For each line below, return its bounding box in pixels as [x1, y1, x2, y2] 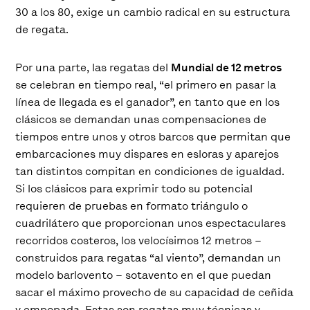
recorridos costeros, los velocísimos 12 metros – [15, 233, 262, 248]
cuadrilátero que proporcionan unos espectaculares [15, 216, 286, 231]
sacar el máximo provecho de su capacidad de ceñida [15, 285, 294, 300]
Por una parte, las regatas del [15, 60, 172, 75]
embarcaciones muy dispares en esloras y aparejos [15, 147, 280, 162]
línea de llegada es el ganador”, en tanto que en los [15, 95, 280, 110]
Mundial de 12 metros [171, 60, 282, 75]
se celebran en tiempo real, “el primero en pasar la [15, 77, 277, 93]
